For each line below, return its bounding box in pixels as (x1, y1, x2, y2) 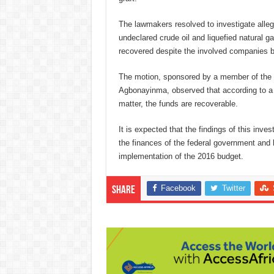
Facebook (160, 183, 196, 193)
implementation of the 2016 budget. (118, 152, 243, 161)
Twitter (221, 183, 245, 193)
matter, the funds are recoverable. (118, 99, 238, 109)
